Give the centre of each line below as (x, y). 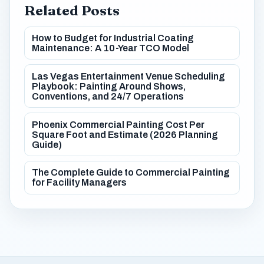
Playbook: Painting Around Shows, (109, 86)
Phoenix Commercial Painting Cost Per (118, 124)
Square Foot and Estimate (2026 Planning (125, 134)
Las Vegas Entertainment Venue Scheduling (128, 76)
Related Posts (72, 10)
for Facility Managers (79, 183)
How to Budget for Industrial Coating (113, 38)
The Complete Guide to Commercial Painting (131, 173)
